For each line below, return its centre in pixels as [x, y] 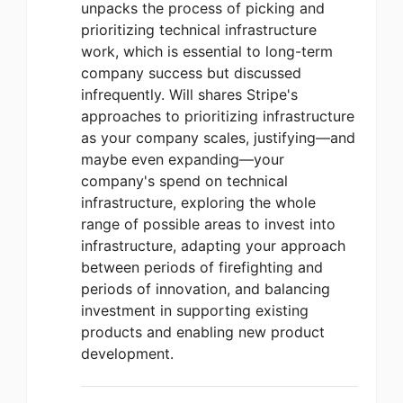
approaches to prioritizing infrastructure [218, 116]
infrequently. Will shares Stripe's [189, 94]
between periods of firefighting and [202, 267]
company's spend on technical [184, 181]
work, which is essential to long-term [207, 51]
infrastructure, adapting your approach [213, 246]
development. [127, 354]
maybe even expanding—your [183, 159]
